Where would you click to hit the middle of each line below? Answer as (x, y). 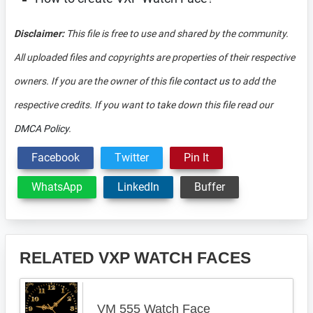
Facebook (56, 158)
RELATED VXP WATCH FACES (135, 258)
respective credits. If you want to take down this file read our (144, 105)
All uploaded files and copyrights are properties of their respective (154, 57)
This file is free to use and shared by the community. (176, 34)
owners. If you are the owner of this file (99, 81)
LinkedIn (138, 187)
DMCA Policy (41, 129)
